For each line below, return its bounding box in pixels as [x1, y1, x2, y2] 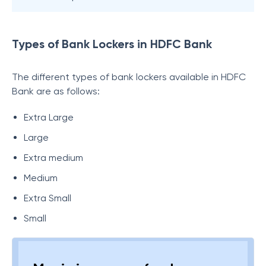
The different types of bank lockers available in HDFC [12, 71, 246, 83]
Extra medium [24, 152, 83, 163]
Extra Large [24, 112, 74, 123]
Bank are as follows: [12, 85, 100, 97]
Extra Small [24, 192, 71, 204]
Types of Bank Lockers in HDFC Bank [12, 37, 212, 51]
